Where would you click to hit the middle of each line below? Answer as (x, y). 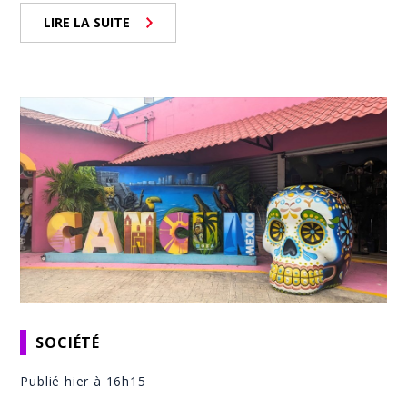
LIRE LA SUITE (87, 22)
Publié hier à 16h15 (83, 382)
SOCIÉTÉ (68, 342)
